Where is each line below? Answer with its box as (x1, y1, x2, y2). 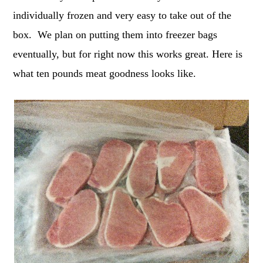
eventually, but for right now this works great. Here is (13, 48, 243, 60)
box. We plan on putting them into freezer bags (13, 28, 218, 41)
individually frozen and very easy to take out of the (13, 9, 232, 21)
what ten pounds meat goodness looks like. (13, 67, 197, 79)
